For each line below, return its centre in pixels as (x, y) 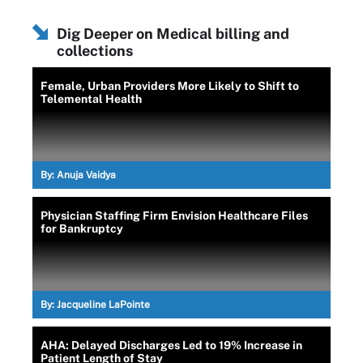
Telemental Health (94, 99)
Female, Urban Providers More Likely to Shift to (170, 86)
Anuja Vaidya (86, 175)
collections (95, 51)
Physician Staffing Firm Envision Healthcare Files (174, 216)
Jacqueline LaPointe (103, 305)
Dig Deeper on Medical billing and (173, 34)
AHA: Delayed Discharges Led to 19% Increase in (171, 345)
